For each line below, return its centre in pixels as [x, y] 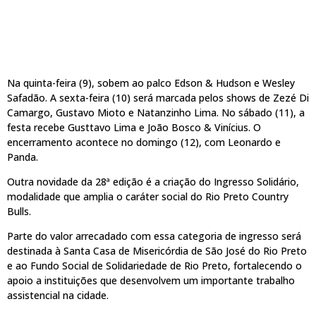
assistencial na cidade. [58, 296]
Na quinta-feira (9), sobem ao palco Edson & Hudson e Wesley [151, 83]
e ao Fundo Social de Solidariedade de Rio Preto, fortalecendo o [154, 266]
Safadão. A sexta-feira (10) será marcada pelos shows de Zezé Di [158, 97]
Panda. [23, 157]
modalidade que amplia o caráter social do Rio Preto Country [148, 197]
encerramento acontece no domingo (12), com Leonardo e [144, 142]
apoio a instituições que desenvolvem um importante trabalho [151, 281]
